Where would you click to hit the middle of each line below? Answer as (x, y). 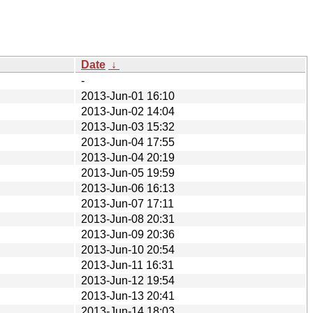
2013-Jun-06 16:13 (128, 188)
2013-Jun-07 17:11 (128, 203)
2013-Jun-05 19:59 (128, 173)
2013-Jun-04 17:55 (128, 142)
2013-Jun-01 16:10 (128, 96)
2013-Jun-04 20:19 (128, 157)
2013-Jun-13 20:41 (128, 296)
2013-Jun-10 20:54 (128, 249)
